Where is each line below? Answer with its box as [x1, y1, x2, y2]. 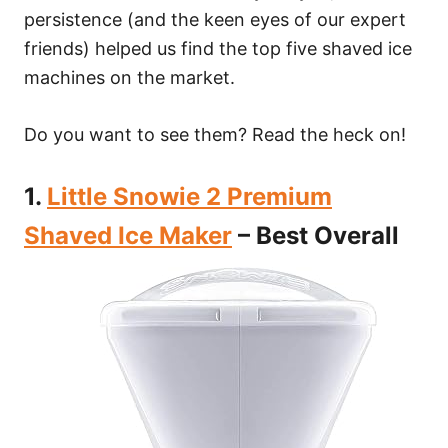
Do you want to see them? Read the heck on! [24, 124, 406, 145]
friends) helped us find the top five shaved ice [24, 38, 412, 59]
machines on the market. [24, 67, 240, 88]
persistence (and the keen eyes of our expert [24, 9, 406, 30]
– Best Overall [232, 221, 399, 250]
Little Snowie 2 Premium [47, 182, 332, 211]
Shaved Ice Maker [24, 221, 232, 250]
